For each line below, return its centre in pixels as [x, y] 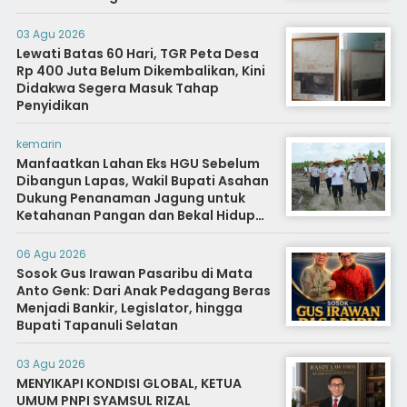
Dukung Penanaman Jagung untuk [130, 199]
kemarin [39, 144]
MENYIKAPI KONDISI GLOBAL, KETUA [129, 384]
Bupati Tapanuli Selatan [97, 326]
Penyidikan [52, 106]
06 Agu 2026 [51, 254]
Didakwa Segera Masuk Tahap [117, 89]
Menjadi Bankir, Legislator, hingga [129, 308]
